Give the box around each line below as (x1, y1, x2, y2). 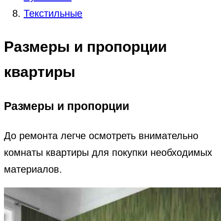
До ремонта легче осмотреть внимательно (4, 130, 198, 141)
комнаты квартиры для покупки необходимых (4, 147, 212, 158)
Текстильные (24, 7, 82, 19)
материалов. (4, 163, 62, 175)
